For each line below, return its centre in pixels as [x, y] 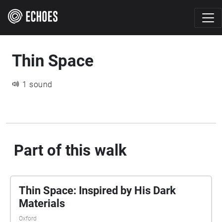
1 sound [37, 84]
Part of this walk [70, 150]
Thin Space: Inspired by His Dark [97, 191]
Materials [42, 203]
